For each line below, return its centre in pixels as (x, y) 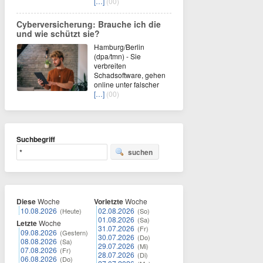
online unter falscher (127, 84)
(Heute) (71, 210)
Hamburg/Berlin (119, 46)
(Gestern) (74, 232)
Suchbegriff (36, 139)
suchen (140, 152)
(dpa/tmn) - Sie (117, 56)
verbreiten (110, 65)
